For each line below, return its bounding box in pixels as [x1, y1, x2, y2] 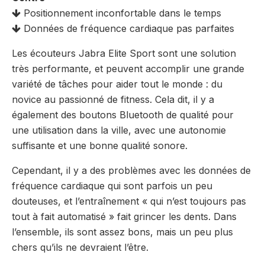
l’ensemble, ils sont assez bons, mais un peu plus [12, 226, 233, 238]
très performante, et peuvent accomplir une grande [12, 63, 244, 75]
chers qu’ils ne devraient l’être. [12, 241, 148, 254]
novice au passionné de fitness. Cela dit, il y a [12, 93, 214, 106]
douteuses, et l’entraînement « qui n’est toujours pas [12, 195, 246, 208]
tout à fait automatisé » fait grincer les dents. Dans [12, 211, 237, 223]
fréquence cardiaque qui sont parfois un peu [12, 180, 212, 192]
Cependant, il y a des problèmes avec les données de [12, 164, 251, 177]
